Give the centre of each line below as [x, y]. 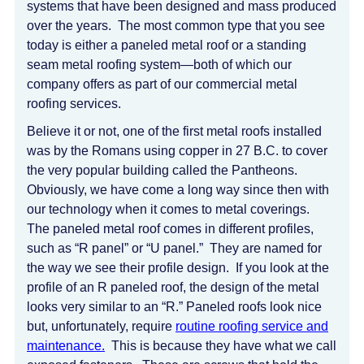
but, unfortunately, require [101, 326]
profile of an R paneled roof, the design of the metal [173, 287]
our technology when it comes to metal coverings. [170, 209]
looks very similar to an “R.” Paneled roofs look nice [174, 307]
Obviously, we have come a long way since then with [178, 190]
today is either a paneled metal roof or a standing [167, 45]
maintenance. [66, 346]
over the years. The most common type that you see [176, 26]
